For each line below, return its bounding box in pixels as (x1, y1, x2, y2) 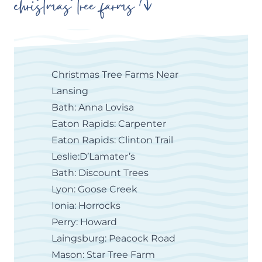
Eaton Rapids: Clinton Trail (51, 134, 173, 146)
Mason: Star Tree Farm (51, 249, 155, 260)
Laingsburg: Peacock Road (51, 232, 175, 244)
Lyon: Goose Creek (51, 183, 140, 195)
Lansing (51, 85, 88, 96)
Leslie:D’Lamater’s (51, 150, 137, 162)
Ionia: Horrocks (51, 199, 120, 211)
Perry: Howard (51, 216, 117, 227)
